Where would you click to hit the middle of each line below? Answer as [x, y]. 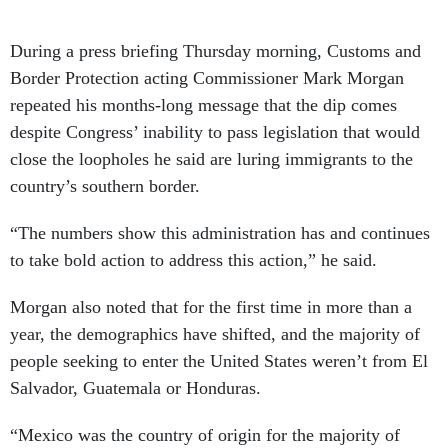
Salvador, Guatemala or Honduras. [135, 388]
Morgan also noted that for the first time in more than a [211, 307]
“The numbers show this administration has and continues [220, 233]
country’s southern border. [105, 186]
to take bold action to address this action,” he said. [193, 260]
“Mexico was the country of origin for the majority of [205, 435]
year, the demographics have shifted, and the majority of [215, 334]
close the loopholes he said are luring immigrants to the [211, 159]
